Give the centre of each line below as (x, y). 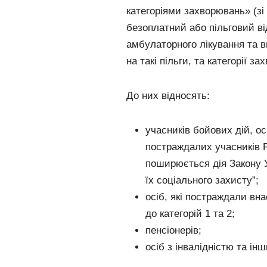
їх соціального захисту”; (202, 181)
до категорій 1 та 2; (190, 214)
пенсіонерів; (173, 231)
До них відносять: (168, 96)
